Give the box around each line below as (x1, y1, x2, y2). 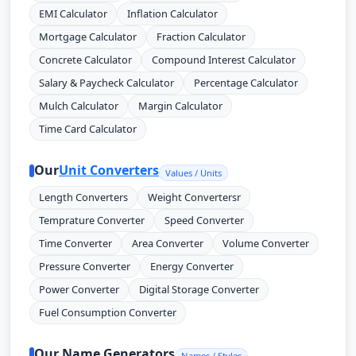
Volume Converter (222, 235, 309, 250)
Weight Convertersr (147, 189, 241, 204)
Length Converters (39, 189, 129, 204)
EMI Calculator (39, 6, 108, 21)
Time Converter (39, 235, 113, 250)
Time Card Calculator (39, 122, 137, 137)
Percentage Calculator (193, 75, 298, 91)
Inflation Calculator (126, 6, 218, 21)
